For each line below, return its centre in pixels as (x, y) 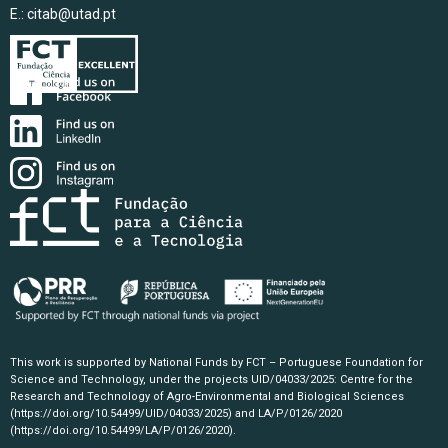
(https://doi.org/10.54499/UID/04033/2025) (121, 413)
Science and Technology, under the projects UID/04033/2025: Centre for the (211, 379)
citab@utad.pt (71, 14)
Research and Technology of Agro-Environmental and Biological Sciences (207, 396)
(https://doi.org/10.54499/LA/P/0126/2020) (121, 430)
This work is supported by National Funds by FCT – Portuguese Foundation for (216, 362)
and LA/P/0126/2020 (287, 413)
